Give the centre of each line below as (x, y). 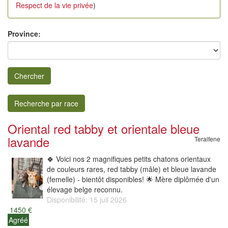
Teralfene (207, 139)
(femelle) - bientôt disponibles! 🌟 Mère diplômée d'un (133, 179)
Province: (24, 34)
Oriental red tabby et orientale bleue (104, 129)
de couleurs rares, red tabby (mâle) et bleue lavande (132, 169)
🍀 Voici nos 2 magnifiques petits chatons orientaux (129, 159)
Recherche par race (46, 103)
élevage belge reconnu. (85, 189)
